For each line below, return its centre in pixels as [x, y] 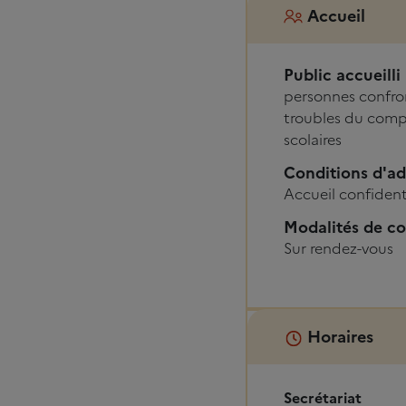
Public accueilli [342, 76]
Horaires [340, 337]
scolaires [313, 140]
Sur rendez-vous [338, 249]
